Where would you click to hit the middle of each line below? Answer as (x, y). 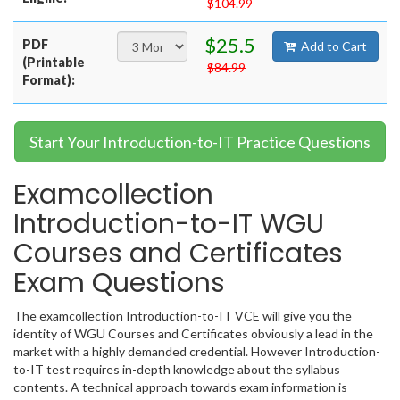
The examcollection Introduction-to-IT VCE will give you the (183, 316)
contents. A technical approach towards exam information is (180, 387)
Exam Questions (119, 283)
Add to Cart (334, 46)
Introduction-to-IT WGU (169, 225)
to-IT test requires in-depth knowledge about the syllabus (177, 370)
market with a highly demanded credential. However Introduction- (197, 352)
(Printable (54, 62)
